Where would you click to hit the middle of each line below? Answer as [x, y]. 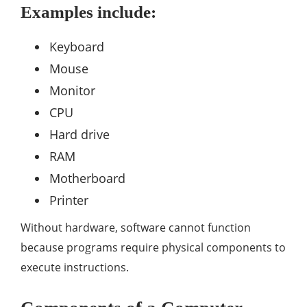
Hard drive [79, 134]
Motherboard [87, 178]
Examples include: [88, 12]
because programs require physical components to [153, 247]
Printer [69, 200]
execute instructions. [75, 267]
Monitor [72, 90]
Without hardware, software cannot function [136, 227]
